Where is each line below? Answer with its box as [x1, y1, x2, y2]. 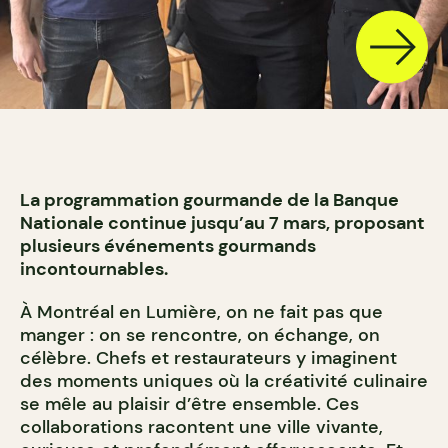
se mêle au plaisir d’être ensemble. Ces [20, 391, 359, 416]
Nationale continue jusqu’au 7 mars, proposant [20, 210, 425, 235]
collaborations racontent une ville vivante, [20, 414, 383, 439]
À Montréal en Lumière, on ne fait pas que [20, 299, 383, 324]
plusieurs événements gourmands [20, 233, 316, 258]
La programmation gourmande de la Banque [20, 187, 399, 212]
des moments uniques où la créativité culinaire [20, 368, 428, 393]
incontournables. [20, 256, 168, 281]
